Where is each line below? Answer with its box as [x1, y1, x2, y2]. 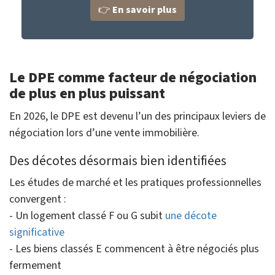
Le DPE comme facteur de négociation [9, 67, 257, 89]
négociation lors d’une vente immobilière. [9, 125, 199, 141]
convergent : [9, 192, 66, 207]
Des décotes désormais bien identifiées [9, 151, 227, 171]
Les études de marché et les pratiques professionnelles [9, 175, 261, 191]
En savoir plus [112, 3, 177, 17]
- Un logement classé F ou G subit [9, 208, 165, 224]
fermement [9, 258, 61, 274]
